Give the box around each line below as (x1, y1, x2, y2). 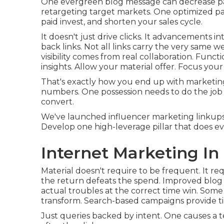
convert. (41, 96, 74, 106)
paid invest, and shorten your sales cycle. (41, 16, 202, 26)
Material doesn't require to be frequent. (41, 165, 202, 175)
